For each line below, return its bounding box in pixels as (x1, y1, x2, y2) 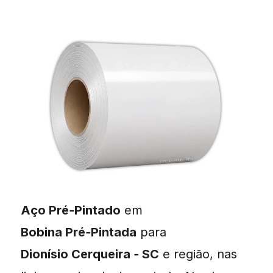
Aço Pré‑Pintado (21, 202, 121, 218)
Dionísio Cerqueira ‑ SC (21, 246, 159, 261)
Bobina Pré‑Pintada (21, 224, 136, 239)
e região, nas (159, 246, 237, 261)
